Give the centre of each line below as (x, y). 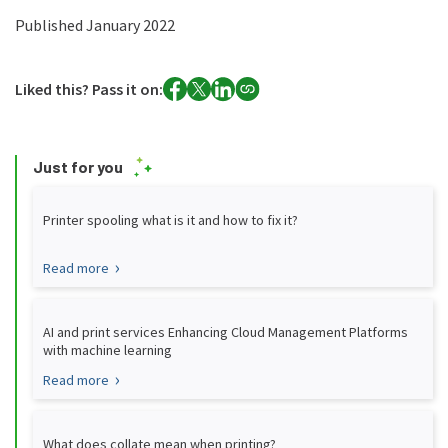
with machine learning (107, 350)
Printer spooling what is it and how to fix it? (170, 220)
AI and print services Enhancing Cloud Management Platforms (225, 332)
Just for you (77, 167)
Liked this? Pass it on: (88, 89)
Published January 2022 (94, 25)
